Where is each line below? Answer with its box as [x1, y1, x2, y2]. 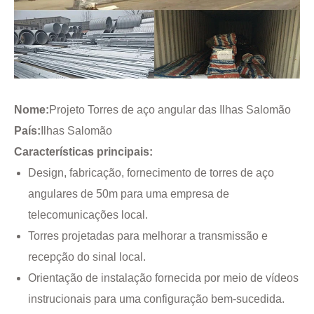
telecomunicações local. [28, 208, 148, 221]
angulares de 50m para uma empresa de [28, 187, 229, 200]
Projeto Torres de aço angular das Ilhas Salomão [49, 103, 291, 116]
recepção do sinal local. [28, 250, 146, 263]
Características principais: [14, 145, 153, 158]
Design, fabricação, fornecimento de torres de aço [28, 166, 274, 179]
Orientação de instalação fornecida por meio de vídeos [28, 271, 299, 284]
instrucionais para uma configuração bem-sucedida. [28, 292, 285, 305]
